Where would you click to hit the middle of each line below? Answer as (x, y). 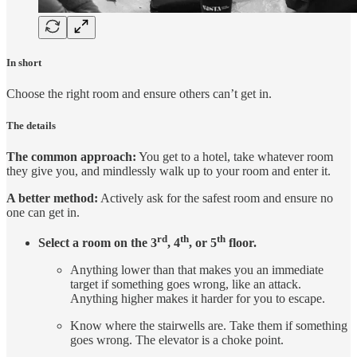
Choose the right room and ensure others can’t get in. (139, 94)
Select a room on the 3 (98, 243)
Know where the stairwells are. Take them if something (209, 326)
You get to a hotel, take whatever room (235, 156)
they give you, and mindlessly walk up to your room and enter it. (169, 171)
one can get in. (43, 212)
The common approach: (71, 156)
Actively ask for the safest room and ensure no (216, 198)
